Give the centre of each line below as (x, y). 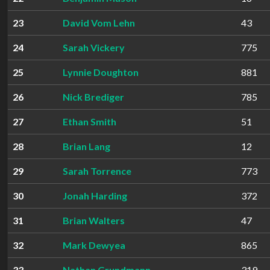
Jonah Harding (95, 196)
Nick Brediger (93, 97)
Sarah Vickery (94, 47)
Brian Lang (86, 146)
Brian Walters (94, 220)
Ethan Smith (89, 121)
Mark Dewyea (94, 245)
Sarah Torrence (97, 171)
